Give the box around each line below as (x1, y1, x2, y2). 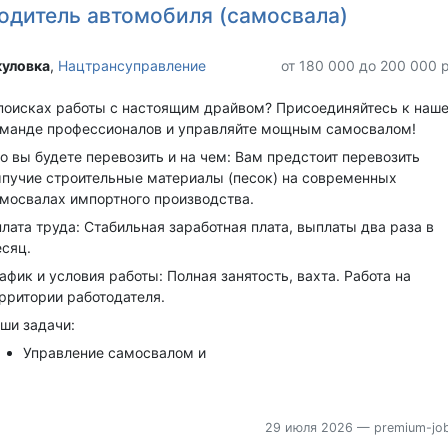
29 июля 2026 (264, 420, 353, 436)
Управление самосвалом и (22, 344, 206, 362)
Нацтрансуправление (57, 56, 206, 74)
